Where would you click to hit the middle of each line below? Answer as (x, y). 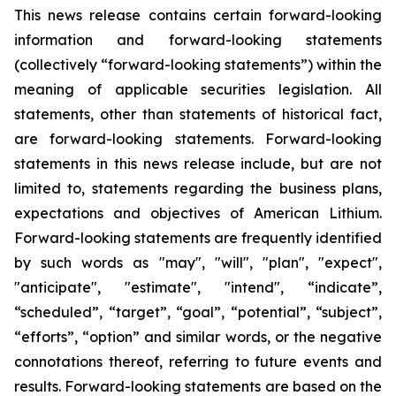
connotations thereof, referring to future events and (198, 362)
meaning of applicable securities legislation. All (198, 89)
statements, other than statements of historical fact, (198, 114)
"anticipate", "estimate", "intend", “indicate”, (198, 287)
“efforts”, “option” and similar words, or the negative (198, 337)
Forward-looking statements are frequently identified (198, 238)
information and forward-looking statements (198, 40)
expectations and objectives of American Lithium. (198, 213)
